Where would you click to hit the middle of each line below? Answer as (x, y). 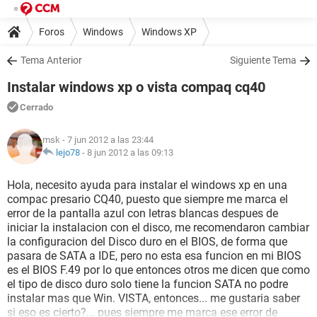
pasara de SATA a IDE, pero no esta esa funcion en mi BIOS (154, 256)
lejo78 (68, 152)
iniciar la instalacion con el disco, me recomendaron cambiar (158, 227)
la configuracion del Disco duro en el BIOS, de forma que (147, 242)
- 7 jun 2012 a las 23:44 (107, 140)
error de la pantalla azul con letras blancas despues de (143, 213)
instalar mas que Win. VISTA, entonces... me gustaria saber (154, 298)
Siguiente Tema (263, 60)
